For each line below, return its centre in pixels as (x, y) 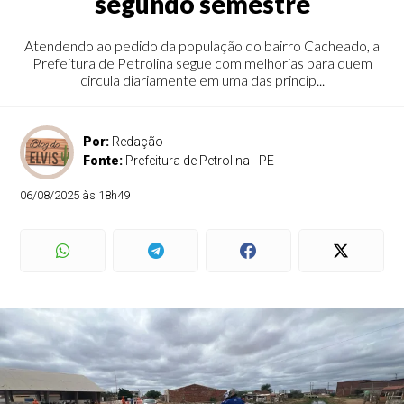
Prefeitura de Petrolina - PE (200, 161)
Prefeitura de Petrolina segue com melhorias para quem (202, 63)
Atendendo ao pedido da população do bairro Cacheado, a (202, 46)
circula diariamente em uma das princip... (202, 80)
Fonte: (105, 161)
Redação (138, 142)
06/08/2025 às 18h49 (75, 195)
